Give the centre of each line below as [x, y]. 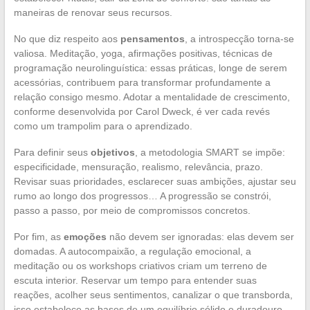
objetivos [112, 152]
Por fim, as [38, 236]
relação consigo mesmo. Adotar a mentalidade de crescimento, [152, 97]
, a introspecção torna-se [239, 38]
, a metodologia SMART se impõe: [210, 152]
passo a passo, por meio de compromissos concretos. [132, 210]
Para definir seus [52, 152]
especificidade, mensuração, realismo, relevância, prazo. [138, 166]
